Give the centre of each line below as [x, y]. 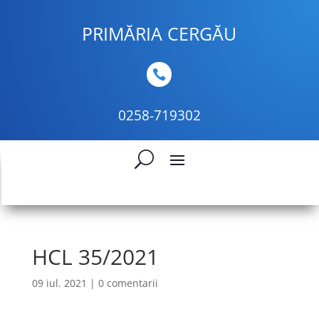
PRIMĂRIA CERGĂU [159, 33]
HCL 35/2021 [95, 257]
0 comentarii [128, 283]
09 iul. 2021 [59, 283]
